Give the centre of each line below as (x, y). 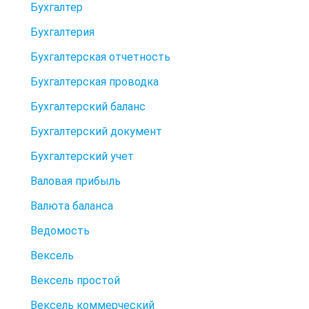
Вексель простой (75, 280)
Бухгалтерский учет (82, 156)
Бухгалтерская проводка (94, 81)
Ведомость (60, 230)
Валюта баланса (72, 206)
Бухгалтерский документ (96, 131)
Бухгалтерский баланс (88, 106)
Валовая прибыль (76, 181)
